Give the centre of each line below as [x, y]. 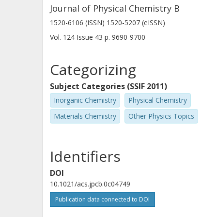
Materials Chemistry [85, 116]
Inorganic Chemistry [85, 100]
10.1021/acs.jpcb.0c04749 [90, 184]
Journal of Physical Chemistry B [115, 8]
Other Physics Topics [161, 116]
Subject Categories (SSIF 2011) [108, 86]
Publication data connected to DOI [102, 199]
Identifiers [85, 156]
